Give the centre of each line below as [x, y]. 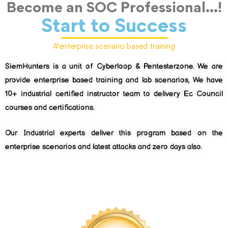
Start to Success [114, 25]
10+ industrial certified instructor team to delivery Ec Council [114, 94]
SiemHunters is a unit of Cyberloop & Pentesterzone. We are [114, 66]
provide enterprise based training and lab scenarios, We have [114, 80]
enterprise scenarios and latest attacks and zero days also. [105, 147]
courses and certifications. [50, 108]
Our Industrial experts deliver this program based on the [114, 133]
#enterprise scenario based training [114, 46]
